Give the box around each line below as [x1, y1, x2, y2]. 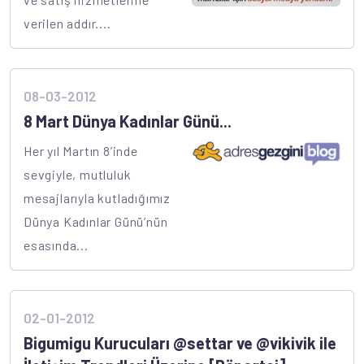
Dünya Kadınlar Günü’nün [24, 214, 168, 230]
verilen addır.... [24, 15, 111, 32]
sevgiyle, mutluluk [24, 167, 132, 183]
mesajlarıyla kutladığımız [24, 190, 171, 206]
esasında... [24, 237, 89, 253]
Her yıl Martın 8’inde [24, 143, 138, 159]
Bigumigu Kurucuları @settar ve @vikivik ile [24, 333, 336, 353]
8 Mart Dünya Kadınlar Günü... [24, 111, 232, 132]
